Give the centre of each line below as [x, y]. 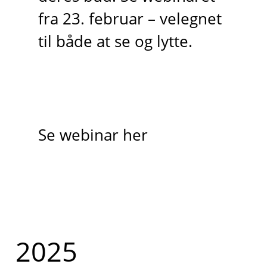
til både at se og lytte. [115, 42]
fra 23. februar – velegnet [130, 19]
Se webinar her [93, 135]
